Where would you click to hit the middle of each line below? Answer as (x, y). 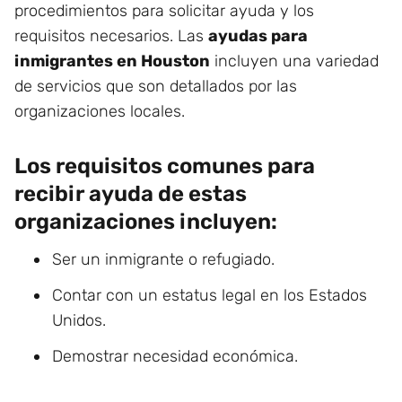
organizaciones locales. (100, 111)
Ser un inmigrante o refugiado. (163, 259)
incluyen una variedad (294, 61)
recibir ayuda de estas (131, 194)
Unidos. (79, 320)
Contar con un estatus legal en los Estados (210, 295)
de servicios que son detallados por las (156, 86)
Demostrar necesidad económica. (175, 356)
